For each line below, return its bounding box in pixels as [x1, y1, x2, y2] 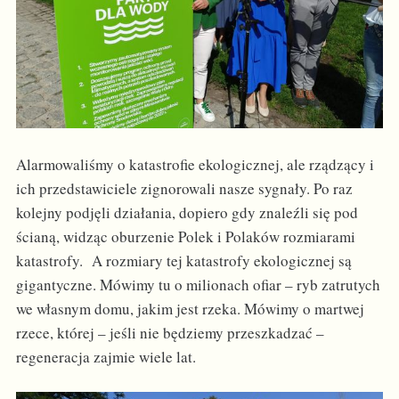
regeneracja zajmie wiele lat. [15, 346, 196, 367]
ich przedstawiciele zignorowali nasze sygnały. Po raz [15, 177, 353, 199]
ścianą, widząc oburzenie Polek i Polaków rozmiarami [15, 225, 355, 247]
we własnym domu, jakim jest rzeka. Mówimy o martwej [15, 297, 364, 319]
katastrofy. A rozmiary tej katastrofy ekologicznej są [15, 249, 352, 271]
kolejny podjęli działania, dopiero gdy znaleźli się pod [15, 201, 358, 223]
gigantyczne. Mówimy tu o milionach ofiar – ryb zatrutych [15, 273, 380, 295]
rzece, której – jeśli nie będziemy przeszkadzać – [15, 322, 324, 343]
